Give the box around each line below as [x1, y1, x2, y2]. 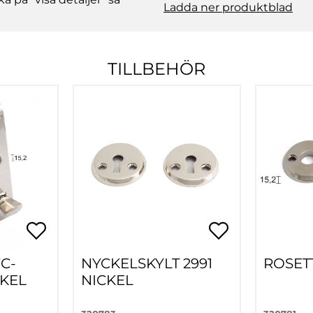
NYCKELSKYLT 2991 [81, 255, 212, 272]
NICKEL [81, 272, 133, 289]
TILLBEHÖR [108, 59, 205, 80]
